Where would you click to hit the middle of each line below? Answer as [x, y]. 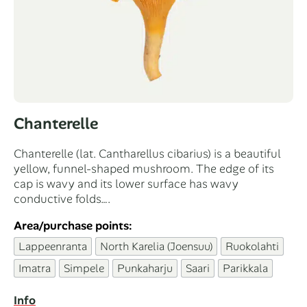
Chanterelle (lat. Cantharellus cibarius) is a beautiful [147, 153]
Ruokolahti [252, 246]
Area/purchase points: [73, 225]
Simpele [84, 268]
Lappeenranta [53, 246]
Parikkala [245, 268]
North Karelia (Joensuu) [156, 246]
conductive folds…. [62, 198]
